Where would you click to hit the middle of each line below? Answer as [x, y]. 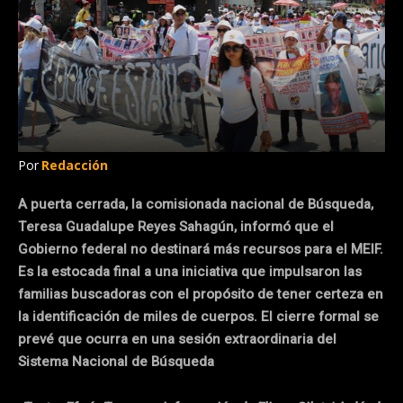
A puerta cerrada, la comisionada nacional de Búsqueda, [196, 204]
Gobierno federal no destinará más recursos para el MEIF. [201, 249]
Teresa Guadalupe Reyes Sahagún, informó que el [176, 226]
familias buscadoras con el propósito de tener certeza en [201, 294]
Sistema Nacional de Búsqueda [116, 361]
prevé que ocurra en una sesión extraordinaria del [177, 339]
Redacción [75, 165]
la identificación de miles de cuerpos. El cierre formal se [198, 316]
